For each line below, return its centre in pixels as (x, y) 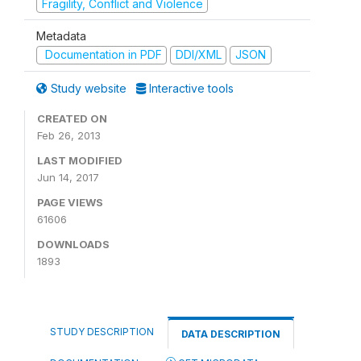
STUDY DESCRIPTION (102, 331)
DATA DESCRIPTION (231, 334)
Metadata (61, 36)
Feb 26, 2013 (69, 135)
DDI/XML (198, 54)
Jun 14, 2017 (68, 177)
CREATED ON (72, 118)
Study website (89, 88)
